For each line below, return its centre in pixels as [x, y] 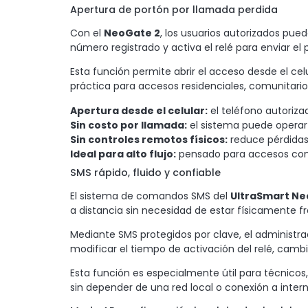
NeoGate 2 [132, 33]
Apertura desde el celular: [139, 110]
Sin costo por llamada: [129, 125]
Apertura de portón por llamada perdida [174, 9]
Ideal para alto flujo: [123, 154]
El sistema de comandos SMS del [150, 196]
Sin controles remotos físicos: [149, 139]
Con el [87, 33]
